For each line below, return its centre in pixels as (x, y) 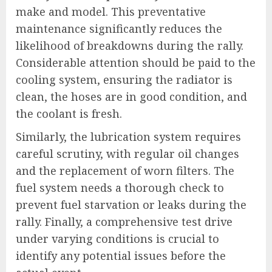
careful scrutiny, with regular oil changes (127, 153)
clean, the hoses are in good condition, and (131, 96)
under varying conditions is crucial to (117, 238)
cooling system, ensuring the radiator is (124, 79)
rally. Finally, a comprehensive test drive (124, 221)
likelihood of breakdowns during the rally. (130, 45)
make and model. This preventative (111, 11)
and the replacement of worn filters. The (125, 170)
